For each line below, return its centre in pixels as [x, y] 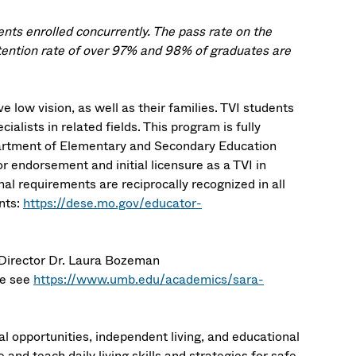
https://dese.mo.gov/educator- [112, 203]
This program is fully [201, 127]
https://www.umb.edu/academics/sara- [149, 279]
